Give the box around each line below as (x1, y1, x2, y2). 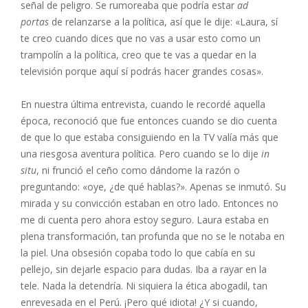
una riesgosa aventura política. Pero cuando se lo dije (21, 147, 261, 160)
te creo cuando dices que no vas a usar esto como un (21, 32, 261, 45)
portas (21, 15, 49, 28)
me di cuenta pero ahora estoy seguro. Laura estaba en (21, 213, 269, 226)
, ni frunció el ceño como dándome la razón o (36, 164, 240, 177)
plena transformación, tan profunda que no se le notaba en (21, 230, 285, 243)
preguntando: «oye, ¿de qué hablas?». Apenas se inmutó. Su (21, 180, 286, 193)
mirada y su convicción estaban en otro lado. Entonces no (21, 197, 278, 210)
